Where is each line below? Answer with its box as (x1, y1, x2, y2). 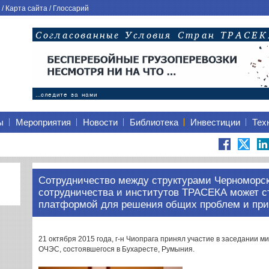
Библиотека (130, 117, 178, 127)
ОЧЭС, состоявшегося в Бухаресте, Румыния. (38, 245, 195, 253)
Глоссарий (53, 4, 89, 13)
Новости (83, 117, 118, 127)
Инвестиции (190, 117, 240, 127)
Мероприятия (16, 117, 71, 127)
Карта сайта (5, 4, 47, 13)
